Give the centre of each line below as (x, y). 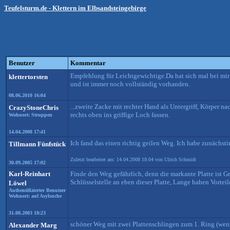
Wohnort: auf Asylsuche (35, 196)
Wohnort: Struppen (31, 115)
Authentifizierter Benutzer (37, 190)
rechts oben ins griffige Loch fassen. (120, 115)
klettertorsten (28, 77)
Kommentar (88, 63)
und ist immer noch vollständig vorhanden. (130, 84)
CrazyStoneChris (34, 108)
